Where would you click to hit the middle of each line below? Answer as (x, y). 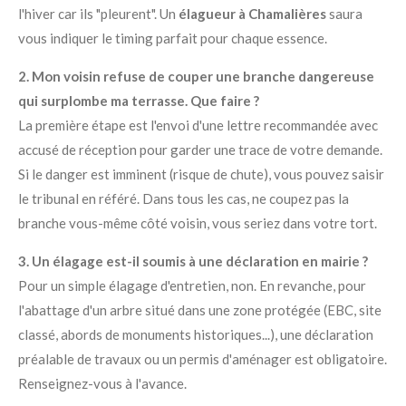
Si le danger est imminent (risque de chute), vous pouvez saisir (201, 174)
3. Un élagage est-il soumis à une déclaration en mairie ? (193, 261)
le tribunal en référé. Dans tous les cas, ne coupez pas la (184, 198)
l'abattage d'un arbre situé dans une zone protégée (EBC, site (200, 310)
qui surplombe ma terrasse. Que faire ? (139, 101)
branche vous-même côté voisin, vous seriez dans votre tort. (198, 223)
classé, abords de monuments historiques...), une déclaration (196, 334)
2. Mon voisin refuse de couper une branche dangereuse (196, 76)
